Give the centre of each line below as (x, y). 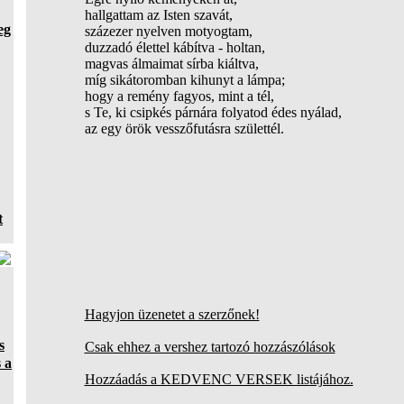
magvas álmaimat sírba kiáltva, (171, 64)
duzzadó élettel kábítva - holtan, (174, 47)
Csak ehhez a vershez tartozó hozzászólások (210, 347)
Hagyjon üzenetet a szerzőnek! (172, 314)
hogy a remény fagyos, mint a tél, (179, 96)
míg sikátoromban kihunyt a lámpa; (184, 80)
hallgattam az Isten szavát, (158, 15)
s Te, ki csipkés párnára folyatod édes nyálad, (213, 112)
